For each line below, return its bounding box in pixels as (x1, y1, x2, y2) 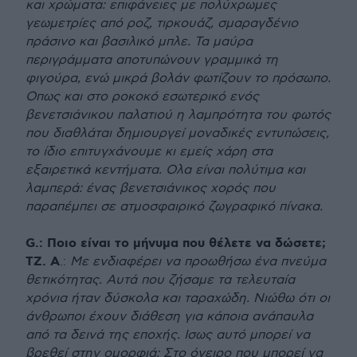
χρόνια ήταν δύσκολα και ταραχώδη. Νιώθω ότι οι (25, 291, 330, 307)
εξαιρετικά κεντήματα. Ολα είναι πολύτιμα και (25, 163, 305, 178)
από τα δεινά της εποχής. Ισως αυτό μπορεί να (25, 328, 310, 343)
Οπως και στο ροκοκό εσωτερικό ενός (25, 89, 259, 105)
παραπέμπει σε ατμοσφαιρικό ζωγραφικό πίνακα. (25, 199, 323, 215)
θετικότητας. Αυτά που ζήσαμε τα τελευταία (25, 273, 295, 288)
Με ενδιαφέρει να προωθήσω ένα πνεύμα (70, 254, 326, 270)
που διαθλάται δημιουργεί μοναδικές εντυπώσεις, (25, 126, 329, 142)
